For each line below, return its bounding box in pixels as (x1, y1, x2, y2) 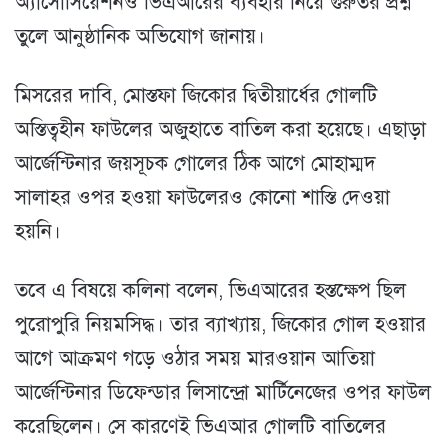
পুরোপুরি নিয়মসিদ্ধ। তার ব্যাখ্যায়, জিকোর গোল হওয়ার (15, 312, 426, 338)
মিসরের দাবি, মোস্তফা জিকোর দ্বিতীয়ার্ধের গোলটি (15, 83, 377, 109)
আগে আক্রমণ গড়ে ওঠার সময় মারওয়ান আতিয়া (15, 346, 375, 372)
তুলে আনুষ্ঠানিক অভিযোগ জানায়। (15, 24, 265, 50)
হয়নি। (15, 219, 61, 245)
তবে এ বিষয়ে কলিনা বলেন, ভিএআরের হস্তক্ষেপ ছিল (15, 278, 406, 304)
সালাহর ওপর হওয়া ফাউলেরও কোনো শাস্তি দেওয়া (15, 185, 390, 211)
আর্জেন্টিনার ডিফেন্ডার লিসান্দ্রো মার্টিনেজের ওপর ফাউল (15, 380, 431, 406)
